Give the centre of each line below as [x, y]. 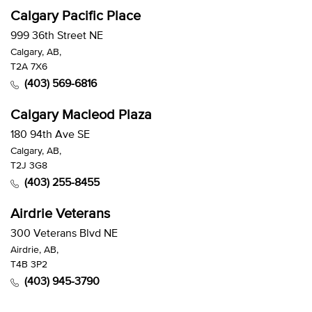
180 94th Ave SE [50, 133]
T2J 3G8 [29, 165]
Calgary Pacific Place [76, 15]
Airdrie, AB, [34, 249]
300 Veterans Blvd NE [64, 232]
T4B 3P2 [29, 264]
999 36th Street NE [57, 34]
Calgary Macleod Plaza [81, 114]
